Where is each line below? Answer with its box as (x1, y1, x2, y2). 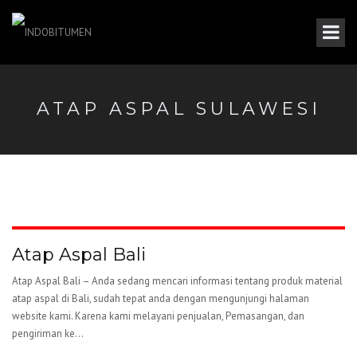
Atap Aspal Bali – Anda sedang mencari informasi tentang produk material (12, 274, 343, 288)
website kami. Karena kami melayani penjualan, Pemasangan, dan (12, 309, 304, 323)
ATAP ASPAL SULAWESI (36, 98, 321, 120)
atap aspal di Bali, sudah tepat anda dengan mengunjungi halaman (12, 292, 309, 305)
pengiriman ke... (12, 327, 84, 340)
